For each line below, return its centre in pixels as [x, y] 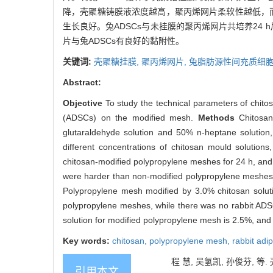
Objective [84, 103]
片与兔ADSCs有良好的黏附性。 [123, 41]
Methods [218, 118]
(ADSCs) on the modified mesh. [130, 118]
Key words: [87, 241]
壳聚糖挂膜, [118, 62]
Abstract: [82, 83]
